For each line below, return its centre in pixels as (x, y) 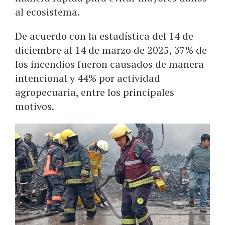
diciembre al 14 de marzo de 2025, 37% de (111, 50)
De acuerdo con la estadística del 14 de (104, 36)
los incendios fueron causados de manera (109, 64)
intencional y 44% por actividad (88, 78)
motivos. (35, 106)
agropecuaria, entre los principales (95, 92)
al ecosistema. (47, 12)
